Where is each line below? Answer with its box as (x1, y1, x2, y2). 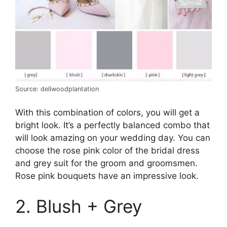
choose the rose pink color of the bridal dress (15, 145, 200, 156)
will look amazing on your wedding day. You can (15, 133, 210, 143)
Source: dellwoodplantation (15, 85, 99, 93)
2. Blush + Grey (15, 195, 142, 217)
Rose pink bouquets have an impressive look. (15, 171, 199, 181)
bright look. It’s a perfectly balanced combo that (15, 120, 210, 131)
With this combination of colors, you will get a (15, 107, 200, 118)
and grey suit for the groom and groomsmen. (15, 158, 198, 169)
